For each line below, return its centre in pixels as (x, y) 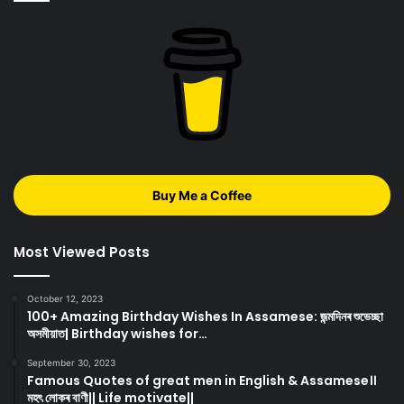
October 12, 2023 (65, 298)
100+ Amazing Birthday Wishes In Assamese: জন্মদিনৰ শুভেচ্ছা (205, 316)
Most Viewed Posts (82, 252)
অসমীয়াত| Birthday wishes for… (117, 333)
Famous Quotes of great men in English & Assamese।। (202, 380)
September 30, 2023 (71, 362)
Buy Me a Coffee (202, 195)
